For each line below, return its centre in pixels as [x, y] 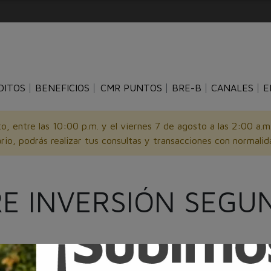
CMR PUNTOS [131, 88]
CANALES [232, 88]
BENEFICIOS [62, 88]
